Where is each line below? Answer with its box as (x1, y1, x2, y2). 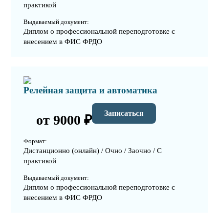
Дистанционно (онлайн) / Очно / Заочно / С (23, 147, 162, 155)
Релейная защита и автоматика (23, 85, 157, 96)
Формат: (23, 137, 47, 145)
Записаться (104, 109, 144, 117)
